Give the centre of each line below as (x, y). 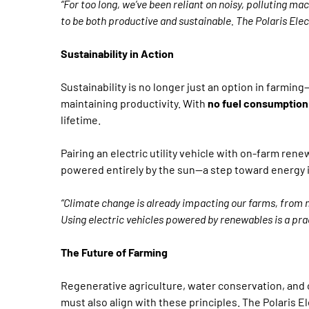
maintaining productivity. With (134, 103)
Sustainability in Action (117, 54)
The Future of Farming (114, 252)
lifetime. (80, 120)
